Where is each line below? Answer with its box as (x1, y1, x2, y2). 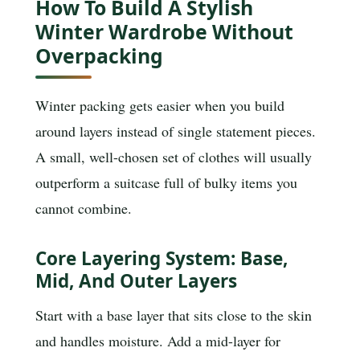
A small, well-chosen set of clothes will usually (35, 147, 312, 167)
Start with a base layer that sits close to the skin (35, 305, 312, 325)
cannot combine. (35, 198, 132, 219)
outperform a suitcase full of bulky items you (35, 173, 297, 193)
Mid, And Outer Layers (35, 268, 237, 293)
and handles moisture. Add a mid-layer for (35, 331, 280, 351)
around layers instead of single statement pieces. (35, 121, 316, 141)
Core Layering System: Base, (35, 245, 288, 271)
